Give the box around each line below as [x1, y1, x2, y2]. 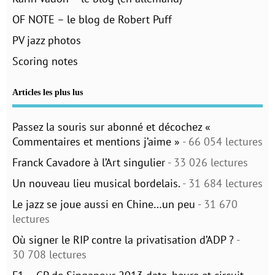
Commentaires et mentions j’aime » [12, 134, 180, 149]
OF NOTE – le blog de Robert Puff [12, 12, 172, 27]
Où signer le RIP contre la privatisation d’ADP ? [12, 233, 234, 247]
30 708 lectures [12, 247, 87, 262]
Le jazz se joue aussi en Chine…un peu [12, 197, 195, 212]
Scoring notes [12, 54, 78, 69]
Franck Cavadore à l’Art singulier [12, 155, 165, 170]
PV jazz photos [12, 33, 81, 48]
